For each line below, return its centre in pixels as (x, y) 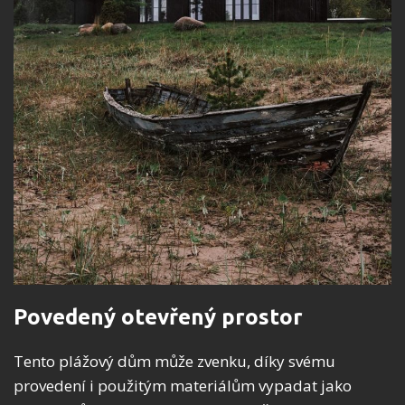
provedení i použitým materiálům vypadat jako (183, 386)
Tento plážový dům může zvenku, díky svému (174, 362)
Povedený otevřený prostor (158, 317)
